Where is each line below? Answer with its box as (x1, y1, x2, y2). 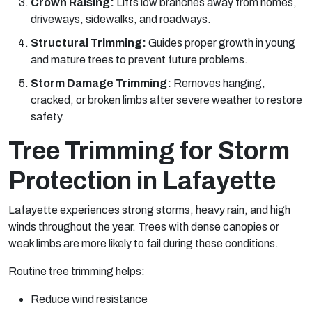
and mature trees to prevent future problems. (31, 53, 248, 65)
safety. (31, 110, 65, 123)
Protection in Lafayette (8, 166, 276, 195)
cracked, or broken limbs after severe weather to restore (31, 93, 302, 106)
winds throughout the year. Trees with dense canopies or (8, 220, 279, 233)
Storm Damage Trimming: (31, 77, 173, 89)
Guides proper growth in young (148, 36, 295, 49)
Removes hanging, (173, 77, 265, 89)
